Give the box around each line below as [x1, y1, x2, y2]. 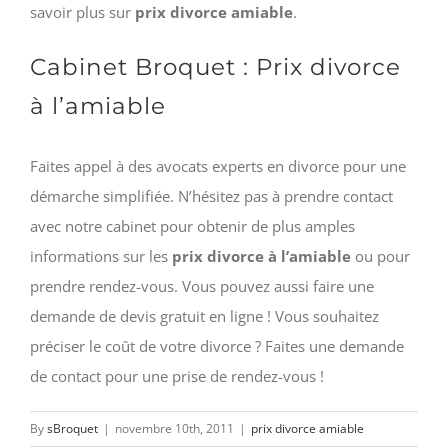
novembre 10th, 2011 [115, 419, 234, 437]
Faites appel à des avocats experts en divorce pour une [30, 155, 406, 176]
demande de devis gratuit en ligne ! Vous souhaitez [30, 305, 379, 326]
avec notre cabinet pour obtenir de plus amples [30, 215, 355, 236]
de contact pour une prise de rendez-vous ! [30, 365, 324, 386]
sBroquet [47, 419, 98, 437]
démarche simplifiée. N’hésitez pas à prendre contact [30, 185, 393, 206]
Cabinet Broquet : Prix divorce [30, 51, 401, 81]
